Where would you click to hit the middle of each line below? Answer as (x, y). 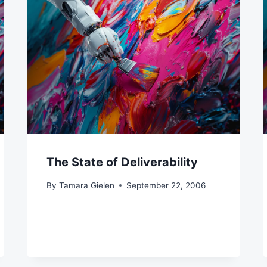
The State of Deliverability (122, 162)
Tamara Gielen (86, 185)
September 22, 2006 (166, 185)
